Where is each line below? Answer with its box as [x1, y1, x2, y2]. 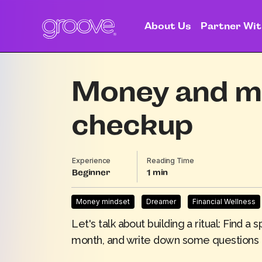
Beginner [72, 168, 111, 177]
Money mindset [76, 197, 130, 206]
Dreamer [146, 197, 177, 206]
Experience [72, 156, 111, 165]
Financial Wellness [192, 197, 256, 206]
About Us [144, 20, 191, 32]
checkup [71, 109, 194, 141]
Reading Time [147, 156, 194, 165]
